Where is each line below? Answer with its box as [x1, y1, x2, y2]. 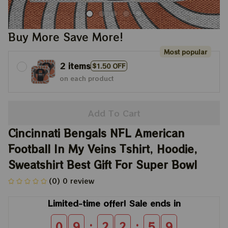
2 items [60, 60, 91, 72]
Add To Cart [88, 106, 140, 119]
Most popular [164, 47, 207, 56]
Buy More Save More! [8, 30, 123, 44]
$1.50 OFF [92, 61, 126, 70]
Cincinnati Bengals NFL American [8, 126, 185, 140]
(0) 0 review [49, 176, 94, 186]
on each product [60, 74, 113, 82]
